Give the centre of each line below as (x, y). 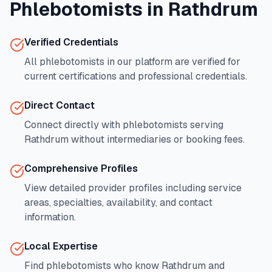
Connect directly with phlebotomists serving (124, 125)
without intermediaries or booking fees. (157, 139)
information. (50, 217)
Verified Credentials (71, 42)
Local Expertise (61, 246)
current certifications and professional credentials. (136, 76)
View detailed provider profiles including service (133, 188)
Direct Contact (59, 105)
